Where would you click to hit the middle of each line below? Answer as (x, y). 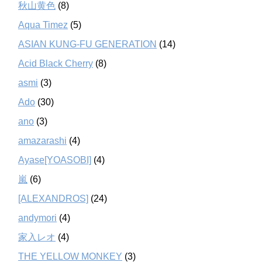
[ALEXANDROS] (53, 198)
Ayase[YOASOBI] (55, 160)
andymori (37, 218)
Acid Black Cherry (56, 63)
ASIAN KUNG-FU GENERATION (87, 44)
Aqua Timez (43, 25)
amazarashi (42, 140)
